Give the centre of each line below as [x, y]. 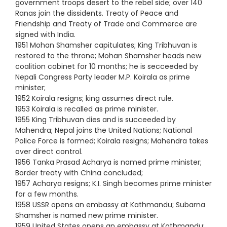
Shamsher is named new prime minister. [87, 215]
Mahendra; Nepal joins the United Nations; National [104, 130]
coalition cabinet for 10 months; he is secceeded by [107, 66]
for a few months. [47, 194]
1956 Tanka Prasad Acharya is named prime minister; [108, 162]
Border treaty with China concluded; [79, 173]
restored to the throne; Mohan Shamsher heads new [108, 55]
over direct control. [49, 151]
